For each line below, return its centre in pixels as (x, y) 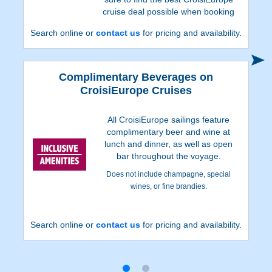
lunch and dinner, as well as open (169, 144)
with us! (168, 24)
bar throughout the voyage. (168, 156)
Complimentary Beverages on (136, 77)
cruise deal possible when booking (169, 12)
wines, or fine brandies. (168, 187)
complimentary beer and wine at (169, 132)
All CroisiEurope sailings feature (169, 120)
